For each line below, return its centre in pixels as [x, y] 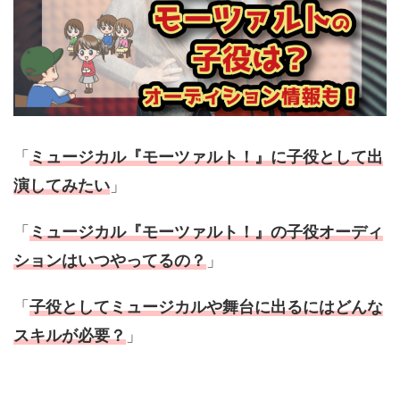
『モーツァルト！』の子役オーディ [254, 231]
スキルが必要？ [70, 335]
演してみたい [62, 185]
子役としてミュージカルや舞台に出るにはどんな [206, 306]
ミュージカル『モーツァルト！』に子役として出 [206, 156]
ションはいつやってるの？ [110, 260]
